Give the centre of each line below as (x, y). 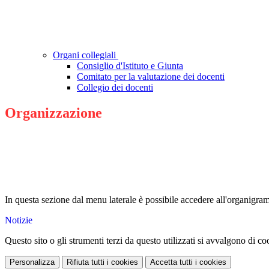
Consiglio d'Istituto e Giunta (130, 66)
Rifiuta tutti (86, 262)
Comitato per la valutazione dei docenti (151, 77)
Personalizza (32, 262)
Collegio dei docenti (115, 88)
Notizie (19, 220)
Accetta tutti (171, 262)
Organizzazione (53, 113)
